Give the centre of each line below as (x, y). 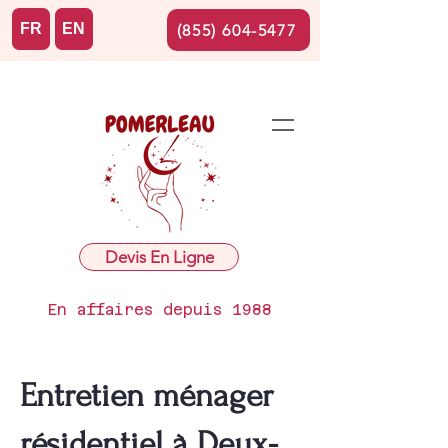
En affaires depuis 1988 (160, 309)
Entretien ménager (146, 395)
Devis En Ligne (159, 257)
